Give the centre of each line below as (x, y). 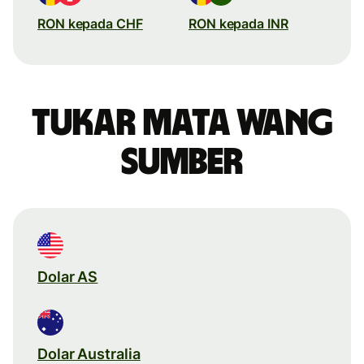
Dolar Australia (89, 353)
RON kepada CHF (90, 23)
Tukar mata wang (182, 123)
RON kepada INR (238, 23)
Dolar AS (68, 276)
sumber (182, 162)
